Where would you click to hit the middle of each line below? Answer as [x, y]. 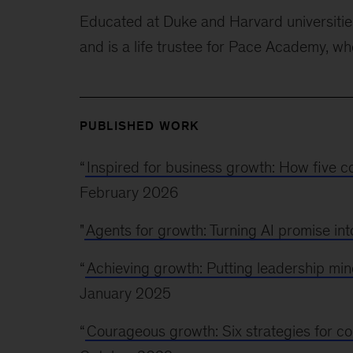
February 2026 [128, 192]
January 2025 [125, 293]
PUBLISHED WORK [139, 125]
